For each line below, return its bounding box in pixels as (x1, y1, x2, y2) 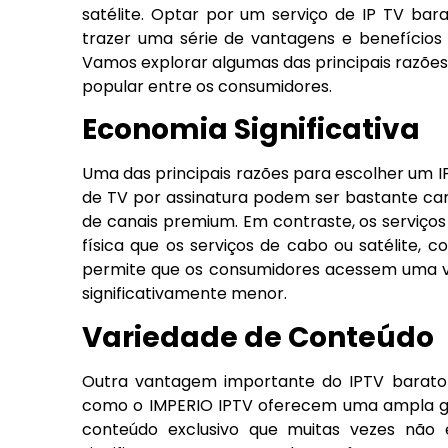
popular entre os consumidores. (82, 75, 332, 99)
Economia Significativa (82, 110, 420, 150)
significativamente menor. (82, 282, 287, 306)
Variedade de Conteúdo (82, 317, 434, 357)
